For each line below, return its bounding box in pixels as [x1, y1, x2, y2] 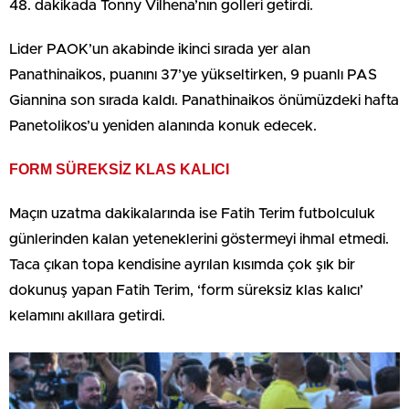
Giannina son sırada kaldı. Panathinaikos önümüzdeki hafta [9, 93, 399, 108]
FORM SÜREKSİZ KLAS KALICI [9, 162, 229, 177]
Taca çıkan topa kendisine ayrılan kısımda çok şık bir [9, 257, 355, 272]
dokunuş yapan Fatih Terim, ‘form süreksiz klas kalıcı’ [9, 283, 363, 298]
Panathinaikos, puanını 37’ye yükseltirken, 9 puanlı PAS [9, 68, 377, 82]
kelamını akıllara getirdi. [9, 309, 165, 323]
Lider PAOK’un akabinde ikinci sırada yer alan [9, 42, 310, 57]
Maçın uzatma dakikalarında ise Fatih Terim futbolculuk [9, 206, 375, 221]
